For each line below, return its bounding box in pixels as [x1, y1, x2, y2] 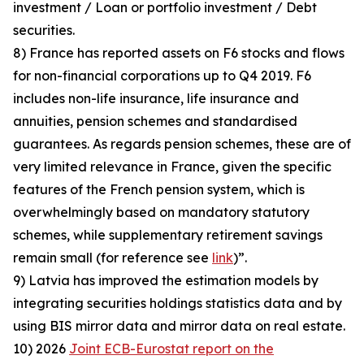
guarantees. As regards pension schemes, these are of [13, 136, 351, 152]
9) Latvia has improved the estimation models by [13, 272, 318, 288]
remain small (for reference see [13, 249, 212, 266]
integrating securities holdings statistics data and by [13, 295, 342, 311]
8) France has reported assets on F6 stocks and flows [13, 45, 344, 61]
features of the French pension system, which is [13, 181, 305, 197]
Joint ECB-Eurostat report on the [69, 340, 274, 357]
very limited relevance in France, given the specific [13, 158, 331, 175]
